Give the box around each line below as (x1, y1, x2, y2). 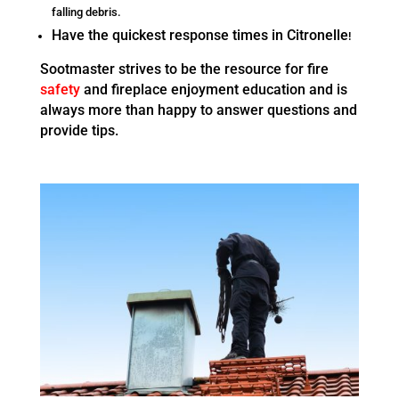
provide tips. (39, 121, 118, 139)
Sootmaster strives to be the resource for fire (39, 60, 329, 77)
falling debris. (51, 4, 121, 19)
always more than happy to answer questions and (39, 101, 357, 118)
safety (39, 80, 80, 98)
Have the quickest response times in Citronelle (51, 26, 348, 44)
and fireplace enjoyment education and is (79, 80, 347, 98)
